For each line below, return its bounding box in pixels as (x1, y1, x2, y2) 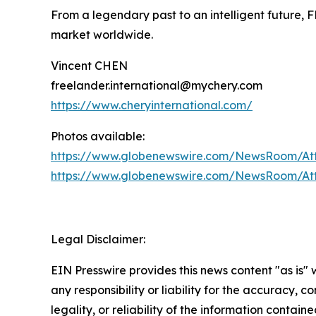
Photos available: (51, 129, 145, 144)
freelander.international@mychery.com (51, 78, 262, 93)
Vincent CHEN (51, 59, 128, 73)
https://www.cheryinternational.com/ (51, 98, 253, 113)
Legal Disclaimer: (51, 232, 145, 247)
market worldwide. (51, 28, 153, 42)
